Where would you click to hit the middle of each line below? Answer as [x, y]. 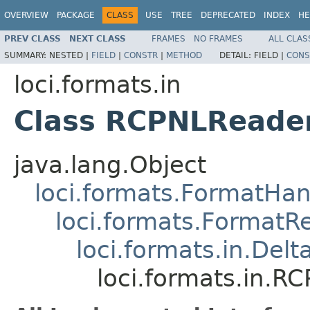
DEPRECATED [228, 15]
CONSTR [141, 55]
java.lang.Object [110, 164]
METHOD [184, 55]
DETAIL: [237, 55]
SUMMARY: [27, 55]
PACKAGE [76, 15]
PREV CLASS [33, 38]
